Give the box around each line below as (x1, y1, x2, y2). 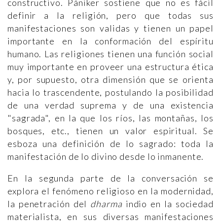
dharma (90, 198, 122, 209)
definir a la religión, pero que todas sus (7, 10, 214, 21)
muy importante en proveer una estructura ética (7, 61, 214, 72)
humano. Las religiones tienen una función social (7, 48, 214, 59)
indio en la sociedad (122, 198, 214, 209)
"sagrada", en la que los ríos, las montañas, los (7, 112, 214, 123)
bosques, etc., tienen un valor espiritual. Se (7, 125, 214, 136)
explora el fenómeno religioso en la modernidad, (7, 185, 214, 196)
